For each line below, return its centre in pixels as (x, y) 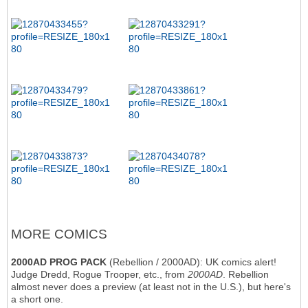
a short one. (37, 299)
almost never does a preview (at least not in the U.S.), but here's (151, 287)
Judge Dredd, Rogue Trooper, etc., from (99, 275)
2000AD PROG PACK (59, 262)
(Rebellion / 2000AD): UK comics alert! (191, 262)
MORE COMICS (59, 234)
